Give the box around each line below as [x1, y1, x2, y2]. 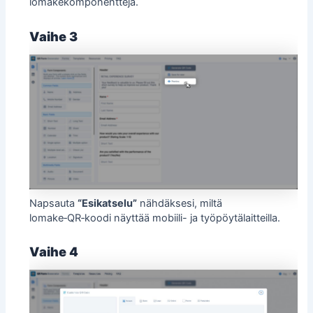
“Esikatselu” [78, 196, 138, 210]
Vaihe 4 [29, 243, 79, 259]
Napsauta [29, 196, 78, 210]
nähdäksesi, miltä [137, 196, 223, 210]
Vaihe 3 [29, 28, 78, 44]
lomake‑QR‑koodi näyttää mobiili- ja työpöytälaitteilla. [29, 211, 281, 224]
